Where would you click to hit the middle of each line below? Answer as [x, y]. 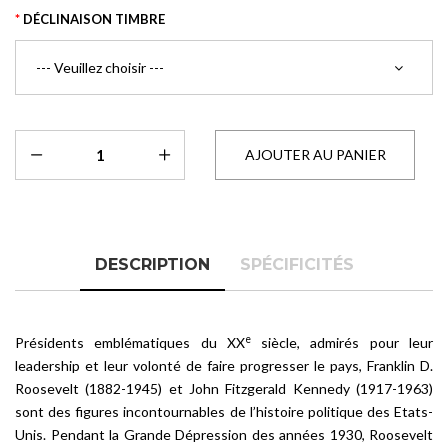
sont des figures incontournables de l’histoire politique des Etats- [224, 411]
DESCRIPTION [152, 264]
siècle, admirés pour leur [342, 342]
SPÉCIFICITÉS [296, 264]
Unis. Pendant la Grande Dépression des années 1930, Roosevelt [224, 434]
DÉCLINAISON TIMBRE [94, 19]
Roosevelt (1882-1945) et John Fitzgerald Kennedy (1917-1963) [224, 388]
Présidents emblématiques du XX [130, 342]
